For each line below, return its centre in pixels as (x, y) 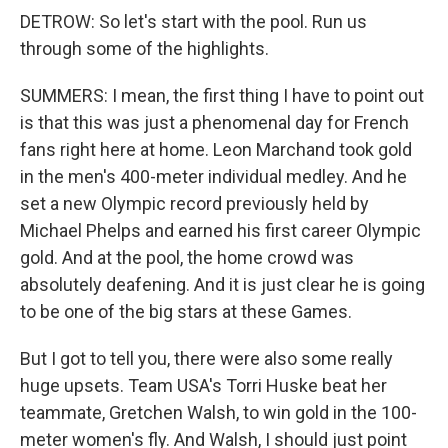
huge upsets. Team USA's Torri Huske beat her (203, 385)
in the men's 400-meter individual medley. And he (213, 176)
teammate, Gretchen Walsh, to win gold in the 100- (218, 412)
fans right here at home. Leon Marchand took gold (216, 149)
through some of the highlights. (144, 48)
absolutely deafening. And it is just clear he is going (222, 284)
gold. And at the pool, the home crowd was (187, 257)
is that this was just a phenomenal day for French (214, 122)
